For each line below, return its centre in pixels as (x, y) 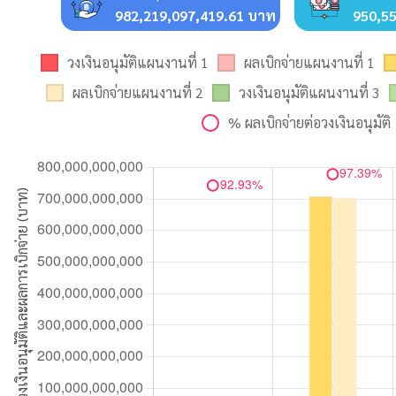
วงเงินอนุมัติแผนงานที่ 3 (309, 92)
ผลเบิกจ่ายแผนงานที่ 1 (309, 62)
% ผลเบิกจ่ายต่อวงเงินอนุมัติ (309, 122)
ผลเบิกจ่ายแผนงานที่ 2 (138, 92)
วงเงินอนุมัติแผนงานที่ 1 (138, 62)
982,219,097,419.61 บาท (195, 15)
